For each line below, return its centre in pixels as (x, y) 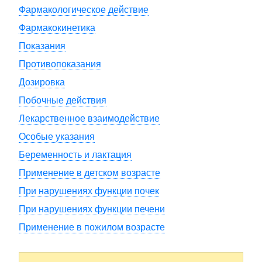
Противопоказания (60, 64)
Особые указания (57, 137)
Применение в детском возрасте (89, 173)
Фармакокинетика (57, 28)
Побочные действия (63, 100)
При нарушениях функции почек (89, 191)
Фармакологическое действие (84, 10)
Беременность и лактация (75, 155)
